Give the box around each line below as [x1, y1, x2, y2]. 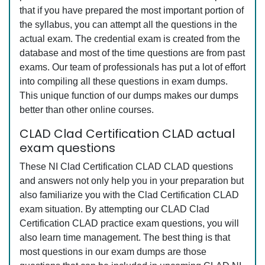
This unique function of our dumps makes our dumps [20, 91, 238, 101]
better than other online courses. [20, 105, 154, 115]
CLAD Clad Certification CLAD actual [20, 125, 235, 143]
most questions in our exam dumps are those [20, 247, 206, 257]
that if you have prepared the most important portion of [20, 5, 244, 16]
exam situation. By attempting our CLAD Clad [20, 204, 209, 215]
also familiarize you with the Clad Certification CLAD [20, 190, 239, 201]
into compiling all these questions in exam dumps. [20, 76, 228, 87]
